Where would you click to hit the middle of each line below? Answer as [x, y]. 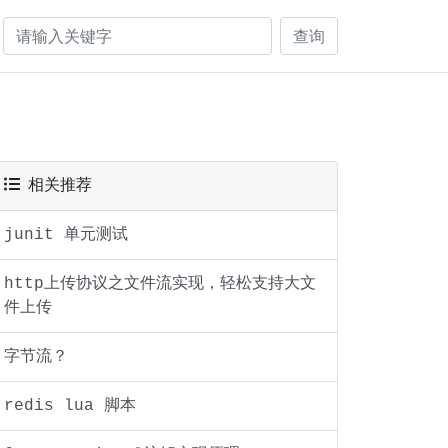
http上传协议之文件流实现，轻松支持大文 [160, 284]
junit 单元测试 [66, 235]
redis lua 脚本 [70, 406]
